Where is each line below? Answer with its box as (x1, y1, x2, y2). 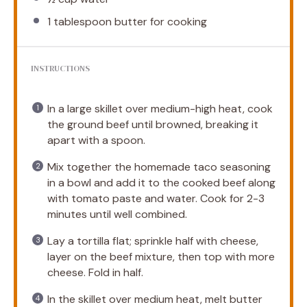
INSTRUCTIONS (31, 62, 90, 74)
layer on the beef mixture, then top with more (47, 249, 275, 264)
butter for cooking (112, 14, 207, 29)
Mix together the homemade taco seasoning (47, 159, 271, 174)
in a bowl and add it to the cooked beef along (47, 175, 275, 190)
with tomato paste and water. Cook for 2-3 (47, 191, 265, 206)
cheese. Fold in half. (47, 265, 143, 280)
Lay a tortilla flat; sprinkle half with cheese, (47, 233, 258, 248)
